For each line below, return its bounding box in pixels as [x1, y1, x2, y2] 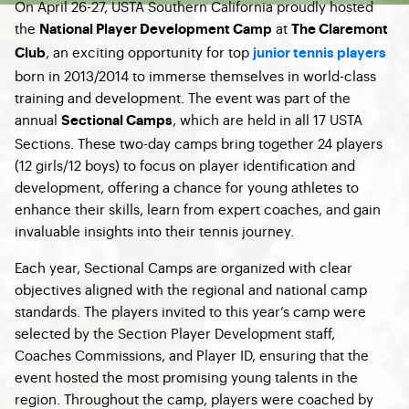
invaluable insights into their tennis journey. [15, 221, 294, 240]
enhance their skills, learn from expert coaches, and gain [15, 199, 381, 218]
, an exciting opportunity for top [46, 42, 253, 61]
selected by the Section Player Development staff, [15, 323, 335, 342]
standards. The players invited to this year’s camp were [15, 301, 366, 320]
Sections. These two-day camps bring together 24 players [15, 133, 383, 152]
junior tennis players [253, 47, 386, 60]
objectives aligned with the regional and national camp [15, 279, 367, 299]
